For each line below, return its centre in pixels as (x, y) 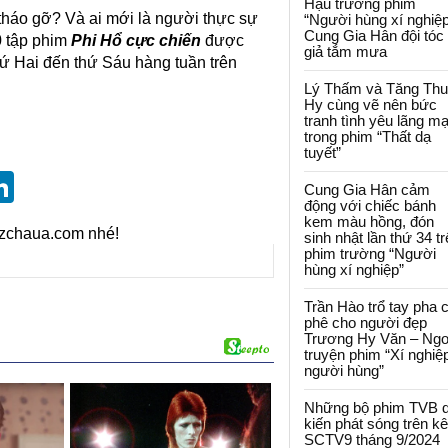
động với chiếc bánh (370, 205)
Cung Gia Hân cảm (367, 189)
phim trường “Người (370, 253)
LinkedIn (75, 187)
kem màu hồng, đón (369, 221)
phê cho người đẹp (365, 322)
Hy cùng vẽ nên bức (370, 104)
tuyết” (322, 152)
